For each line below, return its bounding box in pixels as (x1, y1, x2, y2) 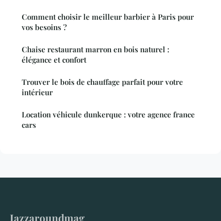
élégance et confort (22, 54, 86, 65)
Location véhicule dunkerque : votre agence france (22, 109, 195, 119)
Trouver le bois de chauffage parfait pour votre (22, 76, 183, 87)
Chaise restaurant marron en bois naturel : (22, 44, 169, 54)
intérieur (22, 87, 53, 97)
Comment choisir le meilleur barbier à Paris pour (22, 11, 194, 22)
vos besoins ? (22, 22, 67, 32)
